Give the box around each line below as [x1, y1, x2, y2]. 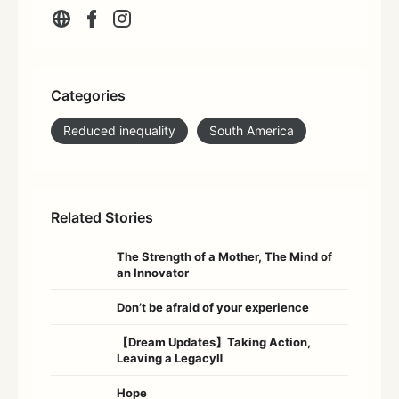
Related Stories [51, 208, 153, 226]
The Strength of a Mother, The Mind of [117, 248, 332, 264]
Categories [51, 85, 126, 104]
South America [209, 122, 294, 138]
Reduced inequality [63, 122, 175, 138]
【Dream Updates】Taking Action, [117, 334, 311, 349]
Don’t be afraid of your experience [117, 299, 309, 314]
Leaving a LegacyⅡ [117, 350, 223, 365]
